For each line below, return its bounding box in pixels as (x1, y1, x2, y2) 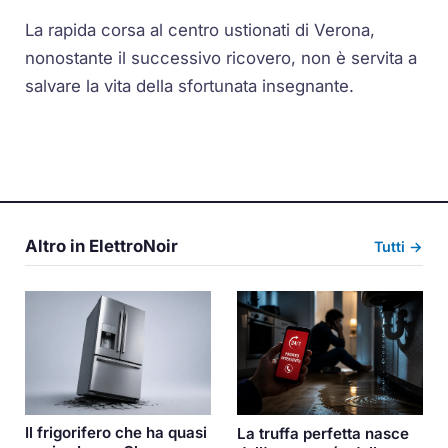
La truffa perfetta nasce (236, 423, 409, 443)
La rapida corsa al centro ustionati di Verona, (25, 20, 376, 41)
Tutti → (373, 238, 423, 256)
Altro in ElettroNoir (25, 236, 179, 257)
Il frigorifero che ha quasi (25, 423, 208, 443)
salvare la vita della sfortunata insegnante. (25, 76, 355, 97)
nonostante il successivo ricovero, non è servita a (25, 48, 418, 69)
